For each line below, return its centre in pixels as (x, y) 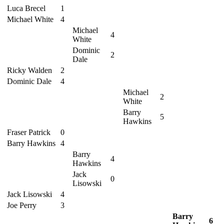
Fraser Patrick (29, 132)
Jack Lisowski (29, 194)
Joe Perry (22, 205)
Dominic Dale (29, 81)
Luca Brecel (26, 8)
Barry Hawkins (31, 143)
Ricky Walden (29, 70)
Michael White (30, 19)
